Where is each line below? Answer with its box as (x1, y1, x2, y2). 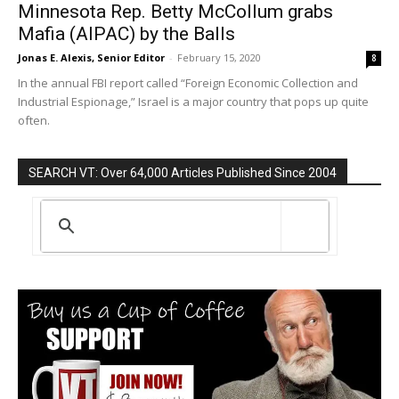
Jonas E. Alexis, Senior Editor (18, 50, 165, 64)
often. (18, 111, 50, 128)
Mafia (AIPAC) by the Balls (18, 22, 235, 45)
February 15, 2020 (177, 50, 261, 64)
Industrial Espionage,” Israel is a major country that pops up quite (18, 93, 369, 110)
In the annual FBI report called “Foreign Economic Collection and (18, 74, 358, 91)
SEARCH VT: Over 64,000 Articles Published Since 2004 (28, 165, 337, 180)
